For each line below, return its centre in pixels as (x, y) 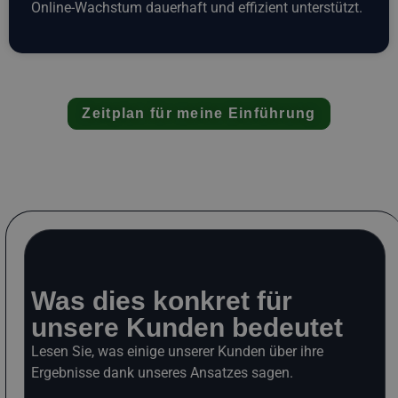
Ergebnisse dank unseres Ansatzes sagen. (162, 373)
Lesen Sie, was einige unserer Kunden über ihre (177, 352)
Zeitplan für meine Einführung (199, 114)
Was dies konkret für (162, 301)
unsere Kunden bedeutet (187, 328)
